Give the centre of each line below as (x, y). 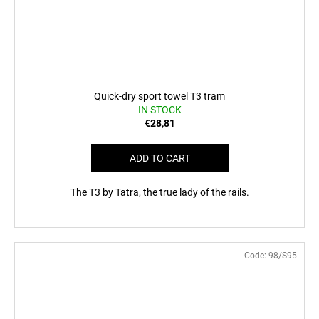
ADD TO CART (159, 158)
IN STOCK (159, 109)
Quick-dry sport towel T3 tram (159, 96)
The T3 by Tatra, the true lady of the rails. (159, 192)
